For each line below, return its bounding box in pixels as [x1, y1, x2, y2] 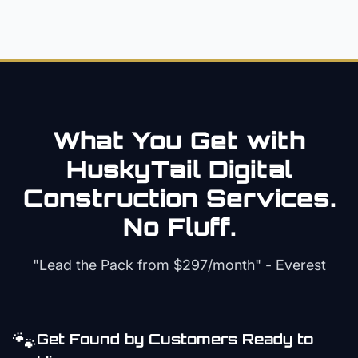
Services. [197, 183, 336, 213]
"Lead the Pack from [32, 257, 173, 273]
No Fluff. [122, 212, 236, 241]
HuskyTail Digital [66, 154, 292, 184]
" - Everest [254, 257, 326, 273]
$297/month [173, 257, 255, 273]
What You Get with [53, 125, 305, 155]
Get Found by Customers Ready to [37, 330, 313, 348]
